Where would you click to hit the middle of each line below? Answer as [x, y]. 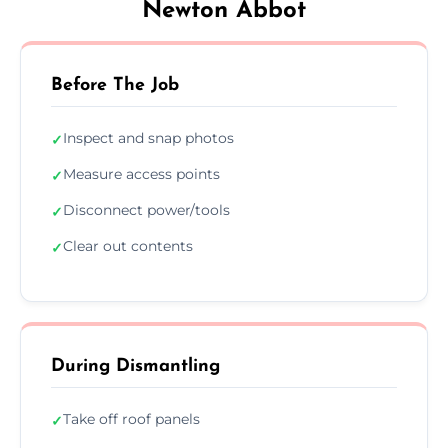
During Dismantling [135, 366]
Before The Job [115, 85]
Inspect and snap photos [148, 137]
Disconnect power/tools [146, 209]
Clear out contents [128, 245]
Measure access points [141, 173]
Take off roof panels [131, 418]
